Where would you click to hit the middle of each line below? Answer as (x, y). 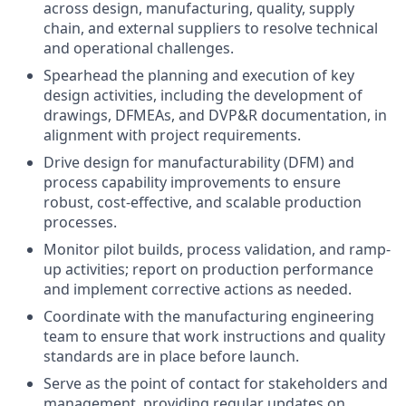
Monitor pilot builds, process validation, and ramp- (217, 250)
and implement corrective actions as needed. (198, 290)
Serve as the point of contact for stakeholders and (216, 384)
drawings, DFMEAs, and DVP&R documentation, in (215, 116)
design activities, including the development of (203, 96)
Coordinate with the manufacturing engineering (209, 317)
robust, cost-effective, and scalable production (203, 203)
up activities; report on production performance (208, 270)
